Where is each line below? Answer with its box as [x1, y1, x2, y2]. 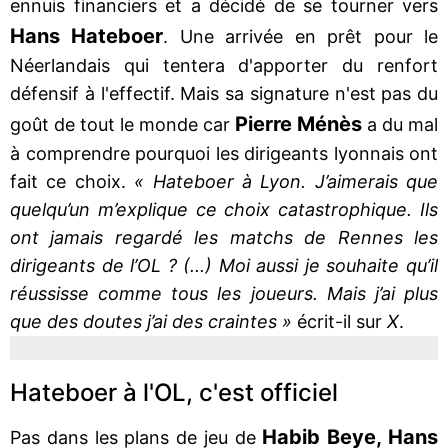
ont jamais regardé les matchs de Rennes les [10, 226, 438, 248]
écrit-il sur [292, 310, 387, 332]
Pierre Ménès [235, 111, 362, 136]
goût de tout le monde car [10, 113, 235, 135]
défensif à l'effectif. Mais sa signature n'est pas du [10, 82, 438, 104]
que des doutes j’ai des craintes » [10, 310, 292, 332]
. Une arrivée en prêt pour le [163, 25, 439, 47]
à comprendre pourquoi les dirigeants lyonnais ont [10, 142, 438, 164]
